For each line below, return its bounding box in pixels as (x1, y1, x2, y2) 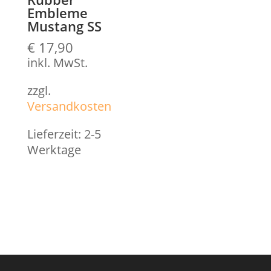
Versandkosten (27, 98, 111, 115)
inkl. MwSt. (27, 54, 88, 71)
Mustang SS (27, 17, 102, 36)
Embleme (27, 4, 88, 22)
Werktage (27, 142, 81, 158)
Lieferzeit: (27, 126, 84, 143)
